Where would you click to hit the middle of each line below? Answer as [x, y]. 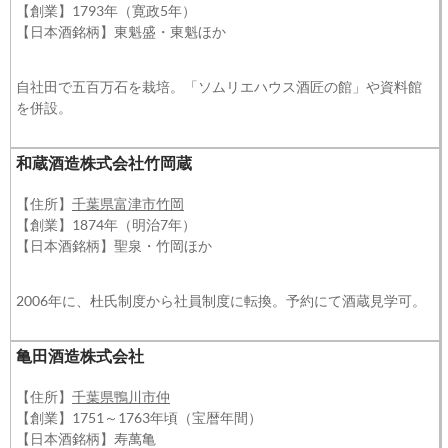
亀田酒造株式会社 [80, 355]
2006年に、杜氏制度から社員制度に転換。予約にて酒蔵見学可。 [221, 300]
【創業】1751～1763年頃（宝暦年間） [139, 417]
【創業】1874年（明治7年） [106, 224]
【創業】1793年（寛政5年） [106, 10]
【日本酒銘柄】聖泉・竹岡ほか [114, 245]
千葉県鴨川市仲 [121, 396]
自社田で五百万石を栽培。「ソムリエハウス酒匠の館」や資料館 [219, 86]
